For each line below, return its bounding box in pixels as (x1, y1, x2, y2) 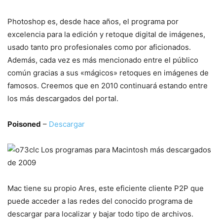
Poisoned (7, 119, 41, 129)
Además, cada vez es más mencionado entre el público (7, 55, 198, 65)
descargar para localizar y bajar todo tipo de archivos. (7, 209, 193, 219)
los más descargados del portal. (7, 94, 118, 103)
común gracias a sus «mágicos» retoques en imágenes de (7, 68, 209, 77)
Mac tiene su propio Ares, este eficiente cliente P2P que (7, 184, 204, 193)
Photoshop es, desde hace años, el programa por (7, 17, 179, 26)
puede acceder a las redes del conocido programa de (7, 196, 193, 206)
